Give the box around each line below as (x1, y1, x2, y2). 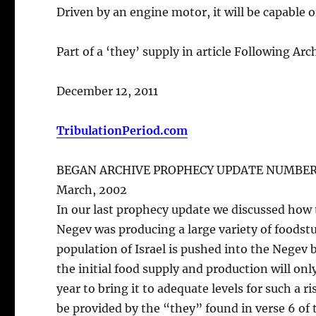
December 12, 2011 (56, 83, 159, 98)
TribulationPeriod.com (56, 123, 188, 138)
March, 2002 (56, 182, 128, 197)
